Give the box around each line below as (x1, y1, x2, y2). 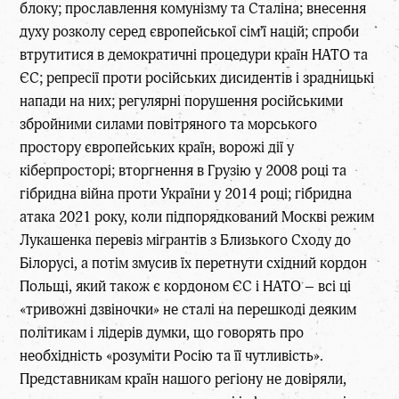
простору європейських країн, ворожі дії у (20, 137, 295, 157)
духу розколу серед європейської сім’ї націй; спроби (20, 21, 360, 41)
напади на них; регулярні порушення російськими (20, 91, 344, 110)
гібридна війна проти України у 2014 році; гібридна (20, 183, 353, 203)
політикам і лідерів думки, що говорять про (20, 322, 305, 342)
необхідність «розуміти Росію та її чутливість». (20, 346, 324, 365)
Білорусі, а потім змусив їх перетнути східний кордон (20, 253, 368, 273)
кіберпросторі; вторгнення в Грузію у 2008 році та (20, 160, 347, 180)
